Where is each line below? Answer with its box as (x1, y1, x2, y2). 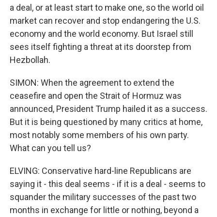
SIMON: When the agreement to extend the (10, 77, 174, 88)
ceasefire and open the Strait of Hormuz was (10, 91, 182, 101)
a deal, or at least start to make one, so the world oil (10, 2, 204, 13)
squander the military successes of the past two (10, 192, 196, 202)
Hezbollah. (10, 55, 50, 65)
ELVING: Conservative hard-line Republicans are (10, 166, 191, 176)
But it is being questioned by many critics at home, (10, 117, 202, 127)
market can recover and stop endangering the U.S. (10, 15, 201, 26)
